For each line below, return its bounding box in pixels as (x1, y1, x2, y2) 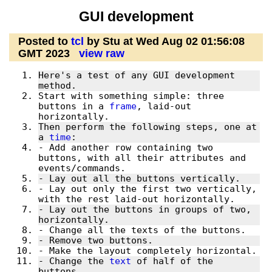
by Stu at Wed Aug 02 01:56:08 (84, 35, 245, 48)
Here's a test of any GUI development (38, 70, 235, 81)
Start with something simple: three (38, 90, 224, 102)
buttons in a (38, 101, 109, 112)
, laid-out (136, 101, 191, 112)
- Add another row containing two (38, 142, 213, 154)
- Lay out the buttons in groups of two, (38, 204, 251, 216)
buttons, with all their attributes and (38, 152, 246, 164)
